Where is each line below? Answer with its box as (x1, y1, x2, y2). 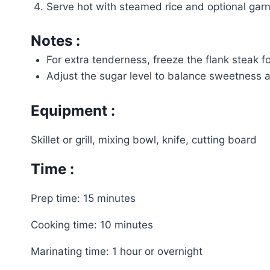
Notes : (31, 32, 80, 49)
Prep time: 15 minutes (31, 192, 136, 204)
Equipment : (31, 101, 115, 119)
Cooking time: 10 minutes (31, 218, 153, 231)
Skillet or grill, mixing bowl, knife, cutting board (31, 133, 257, 146)
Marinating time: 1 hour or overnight (31, 245, 202, 257)
